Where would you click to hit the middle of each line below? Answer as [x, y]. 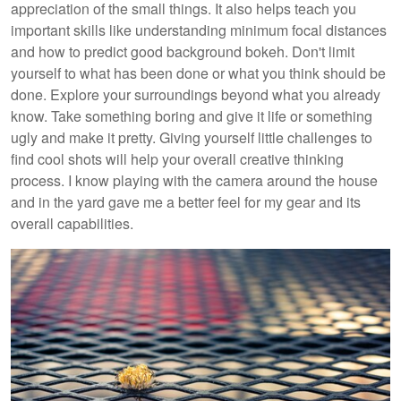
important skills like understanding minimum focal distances [199, 30]
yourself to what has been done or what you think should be [198, 73]
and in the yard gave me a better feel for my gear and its [186, 201]
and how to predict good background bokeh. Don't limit [183, 51]
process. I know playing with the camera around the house [194, 180]
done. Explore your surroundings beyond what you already [196, 94]
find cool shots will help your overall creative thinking [177, 158]
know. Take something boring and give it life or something [192, 115]
